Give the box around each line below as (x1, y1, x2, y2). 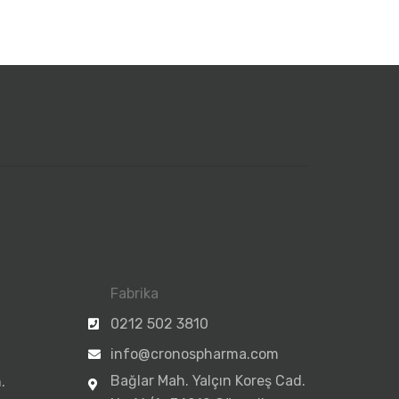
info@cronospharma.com (110, 345, 279, 362)
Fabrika (110, 284, 159, 302)
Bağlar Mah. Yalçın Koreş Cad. (110, 371, 305, 389)
